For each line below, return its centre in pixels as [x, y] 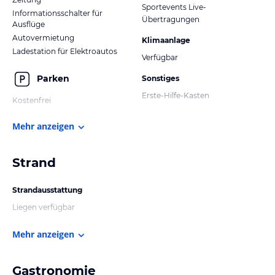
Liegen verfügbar [44, 207]
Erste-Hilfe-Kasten [176, 95]
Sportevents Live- [174, 7]
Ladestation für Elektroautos [65, 51]
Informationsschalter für [57, 13]
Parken [53, 79]
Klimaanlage [166, 40]
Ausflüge [29, 24]
